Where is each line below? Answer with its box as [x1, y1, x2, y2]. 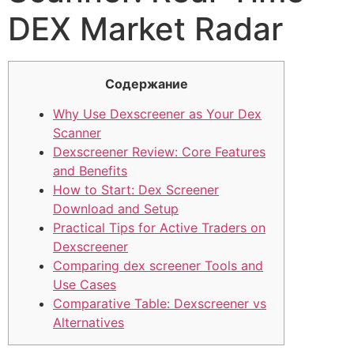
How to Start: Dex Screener [53, 182, 219, 198]
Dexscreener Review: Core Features [53, 144, 265, 160]
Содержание [104, 76, 188, 92]
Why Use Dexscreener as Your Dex [53, 106, 262, 122]
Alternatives [53, 314, 124, 331]
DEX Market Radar [8, 9, 283, 48]
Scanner [53, 125, 101, 141]
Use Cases [53, 277, 116, 293]
